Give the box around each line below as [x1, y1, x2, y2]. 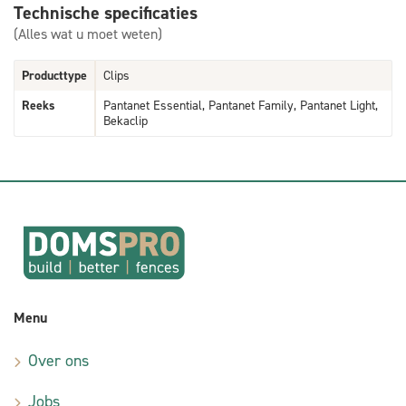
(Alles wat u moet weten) [14, 24, 162, 43]
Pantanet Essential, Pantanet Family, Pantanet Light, [103, 96, 378, 114]
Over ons [28, 349, 89, 372]
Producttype [22, 66, 87, 84]
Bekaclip [103, 111, 148, 130]
